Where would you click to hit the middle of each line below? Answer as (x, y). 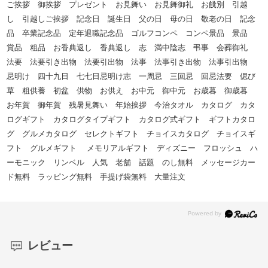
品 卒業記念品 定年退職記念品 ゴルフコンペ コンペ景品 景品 (131, 33)
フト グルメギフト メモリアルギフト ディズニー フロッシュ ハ (133, 148)
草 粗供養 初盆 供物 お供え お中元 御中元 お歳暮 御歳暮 (131, 90)
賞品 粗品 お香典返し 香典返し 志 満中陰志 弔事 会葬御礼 (131, 47)
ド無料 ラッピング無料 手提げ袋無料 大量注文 (100, 176)
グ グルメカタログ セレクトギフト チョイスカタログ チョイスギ (131, 133)
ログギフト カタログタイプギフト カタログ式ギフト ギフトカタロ (131, 119)
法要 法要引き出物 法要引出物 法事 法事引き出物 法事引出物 (131, 62)
